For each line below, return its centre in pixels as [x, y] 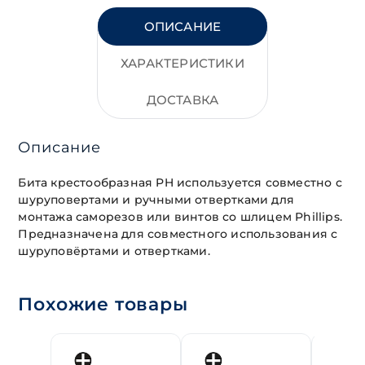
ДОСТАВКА [182, 100]
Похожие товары [103, 305]
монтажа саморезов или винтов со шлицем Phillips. [180, 217]
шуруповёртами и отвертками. [114, 251]
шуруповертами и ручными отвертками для [156, 200]
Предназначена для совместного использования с [178, 234]
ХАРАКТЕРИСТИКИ [182, 64]
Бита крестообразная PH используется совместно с [180, 183]
